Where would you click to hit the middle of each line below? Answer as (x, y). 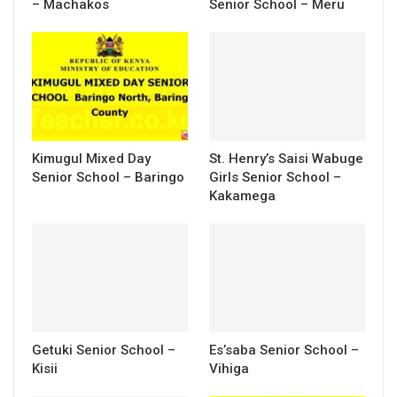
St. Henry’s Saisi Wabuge (286, 159)
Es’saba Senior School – (284, 350)
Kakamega (242, 196)
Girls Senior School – (275, 178)
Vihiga (229, 369)
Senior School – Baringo (108, 178)
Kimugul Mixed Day (91, 159)
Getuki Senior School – (104, 350)
